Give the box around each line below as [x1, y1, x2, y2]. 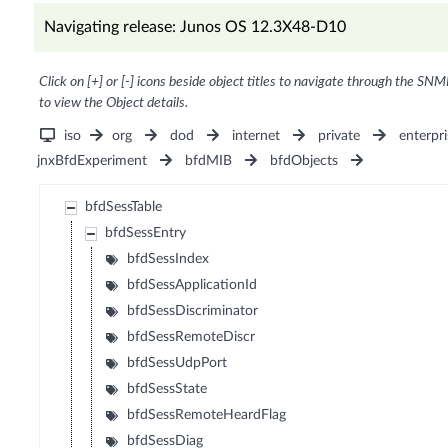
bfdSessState [127, 382, 208, 397]
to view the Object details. [38, 96, 188, 111]
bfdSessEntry [105, 226, 187, 241]
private [318, 129, 361, 144]
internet [232, 129, 281, 144]
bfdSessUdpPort [127, 356, 228, 371]
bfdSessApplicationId [127, 278, 258, 293]
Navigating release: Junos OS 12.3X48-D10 [43, 19, 346, 36]
